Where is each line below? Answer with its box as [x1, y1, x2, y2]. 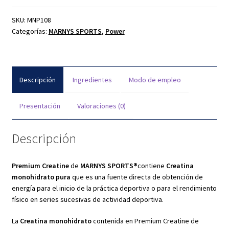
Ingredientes [72, 75, 112, 84]
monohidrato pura [11, 172, 72, 182]
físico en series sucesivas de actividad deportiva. [11, 195, 164, 204]
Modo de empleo [128, 75, 181, 84]
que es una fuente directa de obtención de [72, 172, 203, 182]
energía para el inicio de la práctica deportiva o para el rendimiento [11, 184, 217, 193]
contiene [137, 161, 166, 171]
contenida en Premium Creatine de [91, 216, 199, 225]
